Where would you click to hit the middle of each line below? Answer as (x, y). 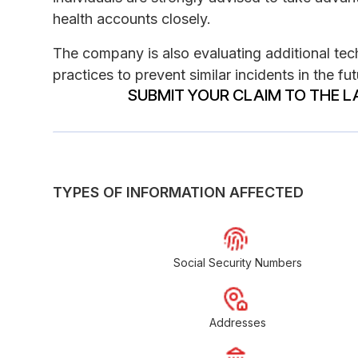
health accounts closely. (132, 18)
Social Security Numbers (238, 262)
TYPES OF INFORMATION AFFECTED (178, 192)
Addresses (238, 322)
